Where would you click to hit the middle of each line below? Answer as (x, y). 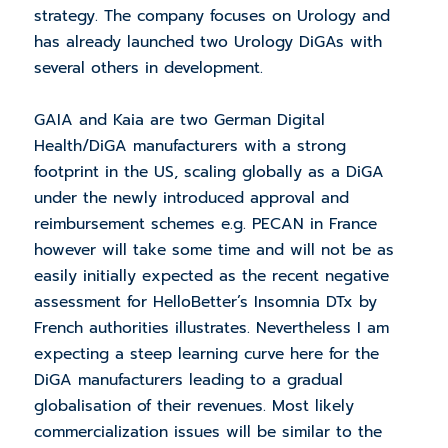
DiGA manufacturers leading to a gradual (188, 380)
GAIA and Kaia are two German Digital (179, 120)
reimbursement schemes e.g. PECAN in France (205, 224)
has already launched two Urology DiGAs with (207, 42)
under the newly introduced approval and (191, 198)
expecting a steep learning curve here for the (206, 354)
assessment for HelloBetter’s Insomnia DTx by (205, 302)
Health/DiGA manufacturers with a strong (189, 146)
